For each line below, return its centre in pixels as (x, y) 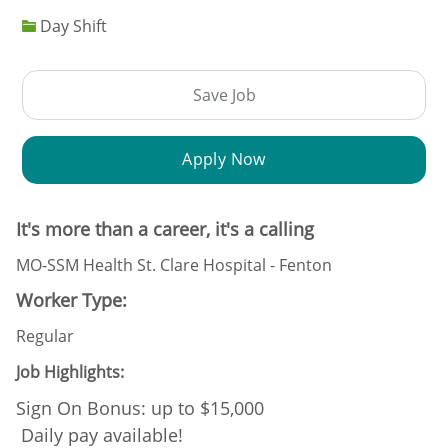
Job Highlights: (70, 371)
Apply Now (224, 158)
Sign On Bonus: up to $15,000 (160, 407)
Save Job (224, 94)
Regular (45, 335)
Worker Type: (71, 299)
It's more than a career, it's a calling (165, 228)
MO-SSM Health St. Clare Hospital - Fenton (174, 264)
